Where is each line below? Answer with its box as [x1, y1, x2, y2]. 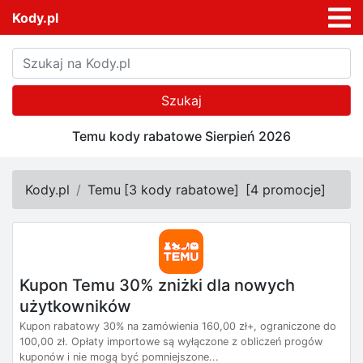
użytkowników [19, 296, 131, 316]
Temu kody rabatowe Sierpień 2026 [72, 128, 291, 145]
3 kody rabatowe [129, 181, 234, 199]
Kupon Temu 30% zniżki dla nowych [19, 275, 295, 295]
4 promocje [250, 181, 321, 199]
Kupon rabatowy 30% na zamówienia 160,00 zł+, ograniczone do [19, 320, 336, 333]
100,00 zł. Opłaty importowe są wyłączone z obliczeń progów [19, 335, 322, 348]
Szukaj [161, 92, 202, 109]
